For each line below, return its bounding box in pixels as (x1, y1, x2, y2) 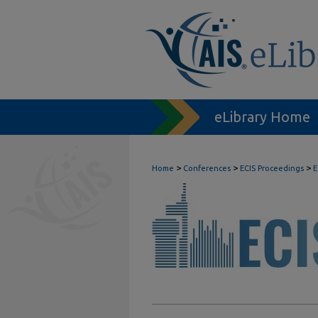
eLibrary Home (214, 109, 310, 125)
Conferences (183, 164, 233, 172)
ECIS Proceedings (240, 164, 306, 172)
